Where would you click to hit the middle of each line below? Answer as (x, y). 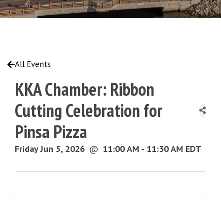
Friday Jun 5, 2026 (50, 149)
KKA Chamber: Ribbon (85, 89)
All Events (33, 64)
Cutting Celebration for (89, 110)
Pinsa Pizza (51, 132)
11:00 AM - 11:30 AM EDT (152, 149)
